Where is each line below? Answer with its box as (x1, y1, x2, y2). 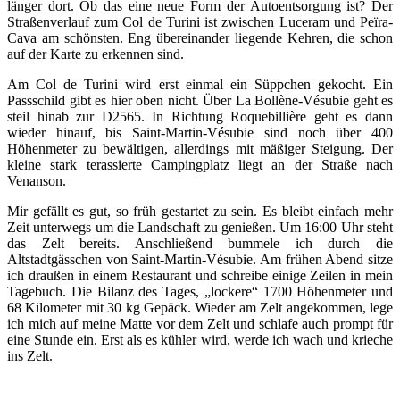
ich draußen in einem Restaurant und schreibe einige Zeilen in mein (7, 267, 393, 283)
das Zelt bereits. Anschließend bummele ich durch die (7, 235, 393, 251)
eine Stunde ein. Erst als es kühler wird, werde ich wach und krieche (7, 331, 393, 347)
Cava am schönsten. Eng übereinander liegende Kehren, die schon (7, 29, 393, 46)
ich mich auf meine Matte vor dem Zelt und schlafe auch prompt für (7, 315, 393, 331)
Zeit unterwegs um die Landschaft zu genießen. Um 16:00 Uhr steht (7, 219, 393, 235)
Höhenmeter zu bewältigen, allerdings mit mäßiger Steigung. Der (7, 140, 393, 156)
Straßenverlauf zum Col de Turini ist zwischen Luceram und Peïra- (7, 13, 393, 29)
